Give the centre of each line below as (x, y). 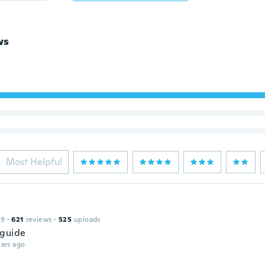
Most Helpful (34, 162)
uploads (87, 219)
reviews (39, 219)
